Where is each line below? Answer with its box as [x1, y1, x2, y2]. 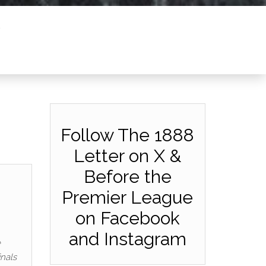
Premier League [62, 187, 194, 208]
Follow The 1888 [61, 125, 195, 145]
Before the [83, 166, 172, 187]
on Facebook [75, 208, 180, 229]
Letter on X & [74, 145, 182, 166]
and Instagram [68, 229, 186, 249]
